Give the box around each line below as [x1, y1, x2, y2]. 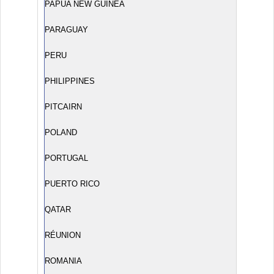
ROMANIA [45, 256, 82, 265]
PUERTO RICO [45, 179, 100, 188]
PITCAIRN [45, 102, 82, 111]
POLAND [45, 128, 77, 137]
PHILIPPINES [45, 76, 95, 86]
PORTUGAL [45, 154, 88, 163]
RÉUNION [45, 231, 81, 240]
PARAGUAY [45, 25, 88, 34]
